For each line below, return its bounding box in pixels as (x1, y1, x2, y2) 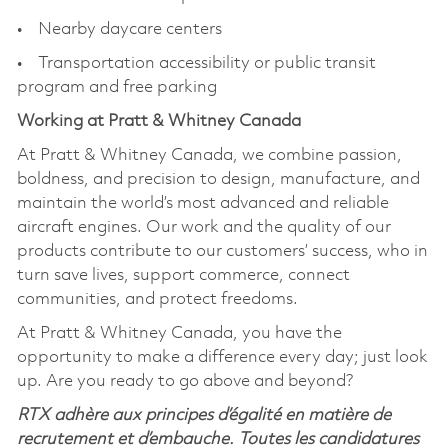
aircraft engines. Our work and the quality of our (16, 218, 391, 236)
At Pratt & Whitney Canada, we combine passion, (16, 146, 402, 164)
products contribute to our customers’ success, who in (16, 242, 428, 260)
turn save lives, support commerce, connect (16, 266, 350, 284)
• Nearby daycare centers (16, 20, 222, 38)
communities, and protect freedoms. (16, 290, 298, 308)
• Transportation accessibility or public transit (16, 54, 376, 72)
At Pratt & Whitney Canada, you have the (16, 324, 342, 342)
